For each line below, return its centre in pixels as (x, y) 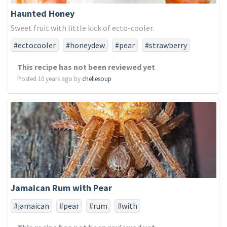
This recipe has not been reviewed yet (86, 67)
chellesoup (97, 79)
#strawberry (166, 45)
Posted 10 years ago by (50, 79)
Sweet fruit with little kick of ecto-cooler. (82, 28)
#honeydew (85, 45)
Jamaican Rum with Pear (61, 188)
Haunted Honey (43, 13)
